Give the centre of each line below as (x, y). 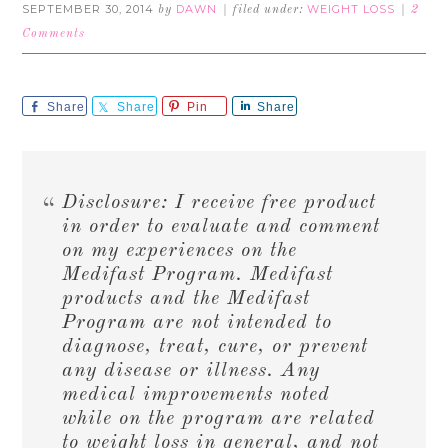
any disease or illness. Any (191, 371)
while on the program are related (219, 419)
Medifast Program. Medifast (198, 275)
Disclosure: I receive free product (219, 203)
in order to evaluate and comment (221, 227)
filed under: (270, 10)
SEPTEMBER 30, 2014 (88, 9)
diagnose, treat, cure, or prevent (215, 347)
